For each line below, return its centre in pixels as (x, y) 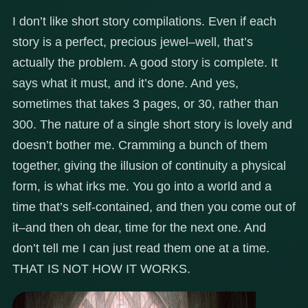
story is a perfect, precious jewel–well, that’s (133, 42)
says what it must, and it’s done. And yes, (125, 83)
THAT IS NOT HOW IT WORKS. (101, 268)
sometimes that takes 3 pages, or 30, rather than (145, 103)
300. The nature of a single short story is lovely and (152, 124)
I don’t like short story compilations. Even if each (144, 21)
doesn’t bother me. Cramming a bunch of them (140, 145)
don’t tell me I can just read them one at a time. (141, 248)
